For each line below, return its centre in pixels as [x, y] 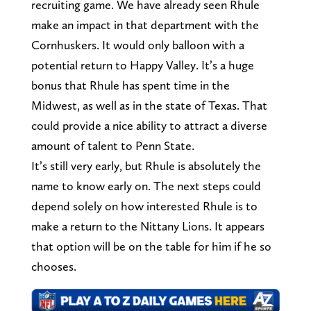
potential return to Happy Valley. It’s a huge [142, 65]
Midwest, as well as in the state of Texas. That [149, 106]
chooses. [55, 267]
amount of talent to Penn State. [114, 146]
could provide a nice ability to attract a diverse [149, 126]
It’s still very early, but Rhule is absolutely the [146, 166]
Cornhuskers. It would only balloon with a [137, 45]
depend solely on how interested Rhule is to [144, 206]
